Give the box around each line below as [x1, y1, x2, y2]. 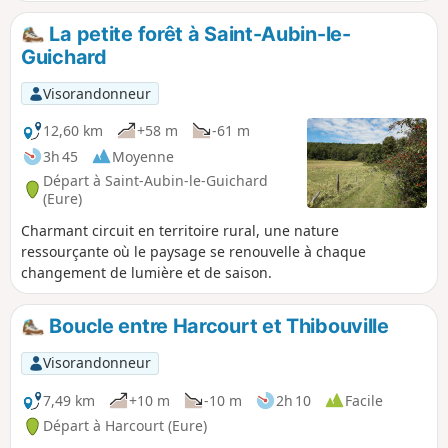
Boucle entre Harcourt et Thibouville [44, 314, 389, 339]
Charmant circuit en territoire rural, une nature [21, 221, 339, 241]
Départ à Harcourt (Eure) [43, 416, 207, 436]
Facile [345, 390, 383, 410]
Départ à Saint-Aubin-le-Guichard [43, 170, 268, 190]
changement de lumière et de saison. [21, 263, 272, 283]
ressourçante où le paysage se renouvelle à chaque [21, 242, 366, 262]
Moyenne [112, 146, 174, 166]
